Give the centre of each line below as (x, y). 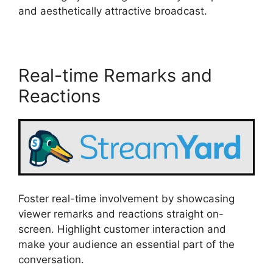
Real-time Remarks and (115, 75)
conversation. (51, 259)
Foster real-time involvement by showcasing (126, 198)
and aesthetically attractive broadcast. (113, 11)
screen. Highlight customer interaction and (122, 229)
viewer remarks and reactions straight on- (121, 214)
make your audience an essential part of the (126, 244)
